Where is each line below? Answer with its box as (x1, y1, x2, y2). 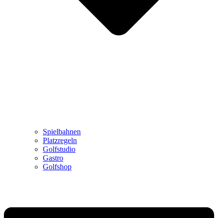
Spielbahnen (43, 127, 81, 136)
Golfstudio (43, 145, 75, 154)
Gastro (43, 154, 63, 163)
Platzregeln (43, 136, 77, 145)
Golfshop (43, 163, 72, 171)
